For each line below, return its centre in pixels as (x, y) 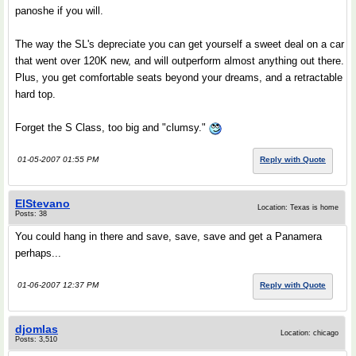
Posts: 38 (31, 214)
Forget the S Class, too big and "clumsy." (112, 128)
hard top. (35, 94)
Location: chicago (310, 333)
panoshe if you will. (59, 11)
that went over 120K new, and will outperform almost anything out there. (180, 61)
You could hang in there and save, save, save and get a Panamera (168, 236)
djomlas (37, 329)
